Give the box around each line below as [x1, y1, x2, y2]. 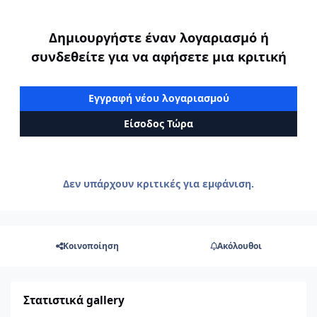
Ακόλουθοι [217, 240, 262, 253]
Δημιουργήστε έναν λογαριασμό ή [48, 28, 269, 46]
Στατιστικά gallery [23, 292, 125, 308]
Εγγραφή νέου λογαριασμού [88, 91, 229, 105]
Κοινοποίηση [62, 240, 119, 253]
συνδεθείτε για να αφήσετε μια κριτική [30, 47, 287, 65]
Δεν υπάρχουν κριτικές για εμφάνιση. [63, 176, 254, 190]
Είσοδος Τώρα [124, 116, 193, 130]
